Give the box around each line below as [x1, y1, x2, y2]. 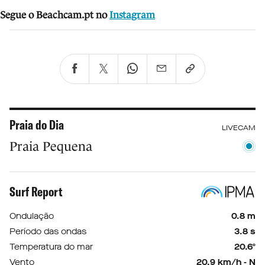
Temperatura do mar [9, 241, 93, 253]
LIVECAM [222, 123, 256, 133]
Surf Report [9, 183, 63, 201]
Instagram [109, 9, 155, 21]
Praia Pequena [9, 139, 92, 154]
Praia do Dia [9, 117, 64, 134]
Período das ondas [9, 226, 86, 238]
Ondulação [9, 211, 54, 222]
